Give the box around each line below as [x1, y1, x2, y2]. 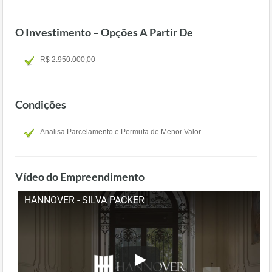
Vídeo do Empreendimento [15, 170, 144, 183]
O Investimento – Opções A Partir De [15, 25, 193, 39]
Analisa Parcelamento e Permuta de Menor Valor [40, 127, 201, 136]
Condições [15, 98, 66, 111]
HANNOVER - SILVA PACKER [24, 194, 144, 206]
